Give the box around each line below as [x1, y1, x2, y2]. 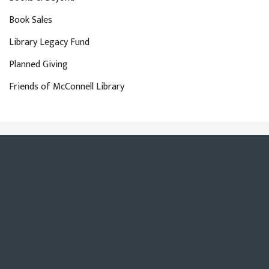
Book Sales [9, 12, 52, 28]
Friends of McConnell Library [9, 79, 124, 95]
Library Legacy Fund [9, 34, 89, 50]
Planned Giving [9, 56, 68, 73]
